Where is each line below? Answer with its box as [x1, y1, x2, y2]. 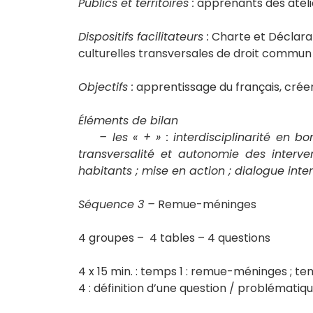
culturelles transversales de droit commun [78, 45, 312, 61]
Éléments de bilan [78, 112, 178, 129]
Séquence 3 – [78, 196, 155, 212]
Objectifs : [78, 78, 133, 95]
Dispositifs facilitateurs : [78, 28, 210, 45]
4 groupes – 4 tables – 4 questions [78, 229, 270, 246]
